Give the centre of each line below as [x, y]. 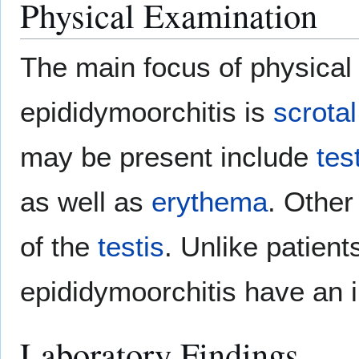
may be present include [168, 157]
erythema [210, 202]
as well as [86, 202]
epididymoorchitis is [147, 112]
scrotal [315, 112]
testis [131, 247]
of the [59, 247]
